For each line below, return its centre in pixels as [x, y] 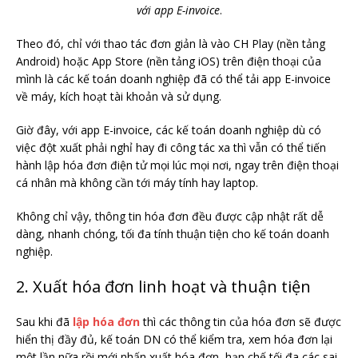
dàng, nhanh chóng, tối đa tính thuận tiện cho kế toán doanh [173, 234]
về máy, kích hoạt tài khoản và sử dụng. [120, 97]
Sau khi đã [44, 322]
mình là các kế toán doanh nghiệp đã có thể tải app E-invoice [173, 79]
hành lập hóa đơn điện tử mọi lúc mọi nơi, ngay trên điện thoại [177, 165]
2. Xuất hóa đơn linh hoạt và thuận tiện [165, 287]
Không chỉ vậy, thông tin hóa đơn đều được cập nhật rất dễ [170, 217]
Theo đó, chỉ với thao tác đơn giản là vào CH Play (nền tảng [171, 44]
